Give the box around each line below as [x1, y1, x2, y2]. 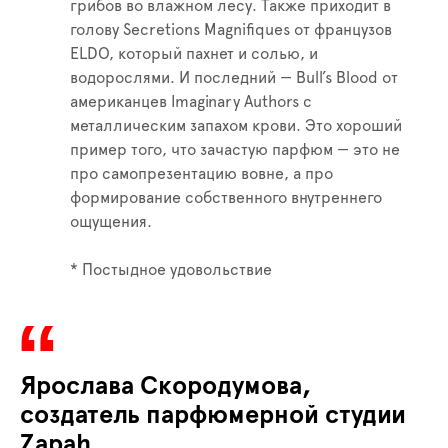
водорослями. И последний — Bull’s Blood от [70, 70, 398, 87]
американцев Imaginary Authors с [70, 94, 312, 111]
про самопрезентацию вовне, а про [70, 166, 333, 183]
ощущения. [70, 214, 152, 231]
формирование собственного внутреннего [70, 190, 382, 207]
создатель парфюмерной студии [20, 403, 406, 429]
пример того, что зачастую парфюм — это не [70, 142, 400, 159]
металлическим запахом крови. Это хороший [70, 118, 402, 135]
